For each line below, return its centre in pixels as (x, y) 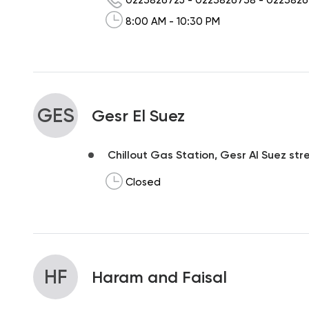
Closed (143, 182)
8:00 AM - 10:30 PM (173, 21)
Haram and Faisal (159, 277)
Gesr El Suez (138, 115)
